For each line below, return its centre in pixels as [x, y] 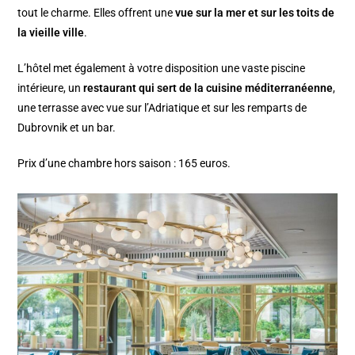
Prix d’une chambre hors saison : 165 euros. [124, 163]
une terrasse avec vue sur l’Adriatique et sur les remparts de [162, 107]
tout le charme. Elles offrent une [97, 12]
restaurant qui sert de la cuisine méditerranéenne [208, 88]
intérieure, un [51, 88]
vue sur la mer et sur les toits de [255, 12]
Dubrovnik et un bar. [67, 127]
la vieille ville [51, 32]
